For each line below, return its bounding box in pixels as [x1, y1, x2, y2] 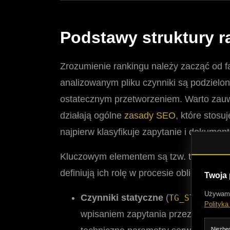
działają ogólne [60, 110, 124, 121]
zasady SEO [124, 110, 176, 121]
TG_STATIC [169, 193, 215, 203]
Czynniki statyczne [81, 193, 163, 203]
